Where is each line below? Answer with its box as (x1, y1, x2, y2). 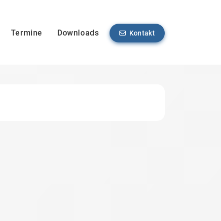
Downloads (57, 28, 99, 38)
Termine (10, 28, 42, 38)
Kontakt (129, 29, 155, 37)
